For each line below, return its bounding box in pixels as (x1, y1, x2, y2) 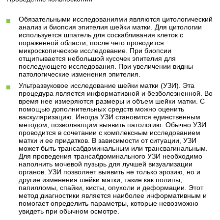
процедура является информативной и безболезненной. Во (19, 89, 213, 97)
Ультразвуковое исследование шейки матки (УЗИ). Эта (19, 82, 195, 89)
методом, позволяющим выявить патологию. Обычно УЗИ (19, 121, 207, 129)
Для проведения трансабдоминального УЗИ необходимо (19, 152, 203, 160)
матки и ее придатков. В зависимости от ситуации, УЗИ (19, 137, 197, 144)
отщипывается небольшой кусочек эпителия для (19, 55, 176, 62)
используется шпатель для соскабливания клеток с (19, 31, 184, 39)
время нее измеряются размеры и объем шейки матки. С (19, 97, 205, 105)
